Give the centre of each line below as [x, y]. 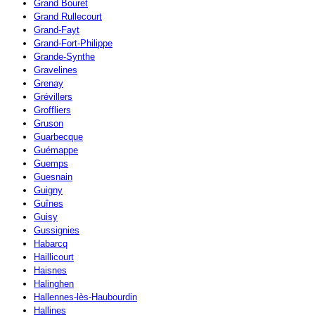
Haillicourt [54, 257]
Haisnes [50, 271]
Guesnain [53, 177]
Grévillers [53, 97]
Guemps [51, 164]
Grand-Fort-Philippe [73, 44]
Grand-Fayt [57, 30]
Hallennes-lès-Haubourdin [85, 297]
